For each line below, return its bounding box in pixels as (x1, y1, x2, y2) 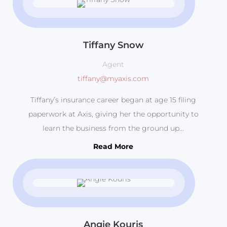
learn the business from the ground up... (43, 124, 184, 133)
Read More (93, 142, 134, 152)
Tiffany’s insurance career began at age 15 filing (30, 95, 197, 105)
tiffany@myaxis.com (78, 74, 149, 84)
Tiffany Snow (83, 40, 144, 51)
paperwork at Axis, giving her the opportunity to (28, 109, 199, 119)
